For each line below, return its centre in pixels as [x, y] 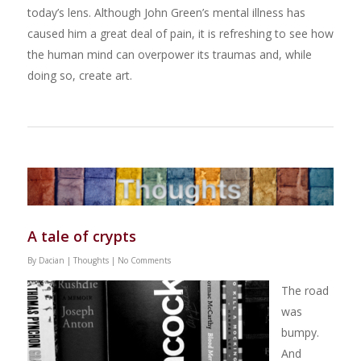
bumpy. [300, 333]
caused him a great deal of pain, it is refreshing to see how [180, 33]
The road [305, 291]
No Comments [144, 261]
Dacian [51, 261]
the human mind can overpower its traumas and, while [169, 54]
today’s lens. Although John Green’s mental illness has [166, 12]
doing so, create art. [79, 75]
